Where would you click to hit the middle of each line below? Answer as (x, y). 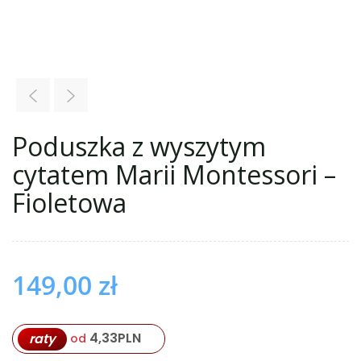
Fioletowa (69, 203)
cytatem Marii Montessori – (174, 174)
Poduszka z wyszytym (139, 146)
